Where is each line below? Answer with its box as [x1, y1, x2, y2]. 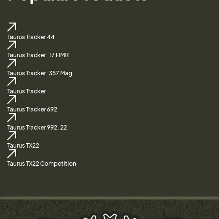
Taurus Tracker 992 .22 [7, 124, 67, 131]
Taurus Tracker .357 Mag [7, 69, 72, 77]
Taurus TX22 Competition [7, 160, 76, 168]
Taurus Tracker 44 [7, 33, 55, 41]
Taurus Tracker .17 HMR [7, 51, 69, 59]
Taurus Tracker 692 [7, 106, 57, 113]
